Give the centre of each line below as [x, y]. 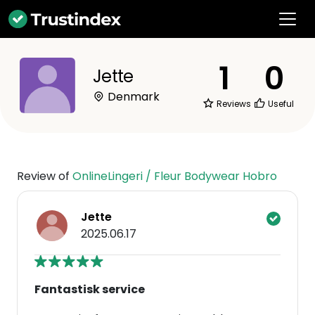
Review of [45, 176]
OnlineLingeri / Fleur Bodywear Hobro [175, 176]
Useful [280, 104]
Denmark [132, 97]
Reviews [233, 104]
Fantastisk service [90, 289]
